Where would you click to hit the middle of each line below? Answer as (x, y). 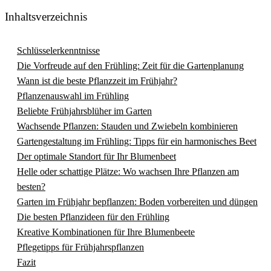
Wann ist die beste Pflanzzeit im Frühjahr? (97, 81)
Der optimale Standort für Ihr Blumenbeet (96, 156)
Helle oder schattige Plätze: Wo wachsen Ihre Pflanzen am (128, 171)
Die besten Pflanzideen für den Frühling (93, 217)
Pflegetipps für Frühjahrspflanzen (80, 247)
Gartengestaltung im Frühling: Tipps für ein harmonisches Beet (137, 141)
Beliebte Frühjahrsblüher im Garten (84, 111)
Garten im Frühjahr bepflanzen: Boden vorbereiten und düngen (137, 202)
